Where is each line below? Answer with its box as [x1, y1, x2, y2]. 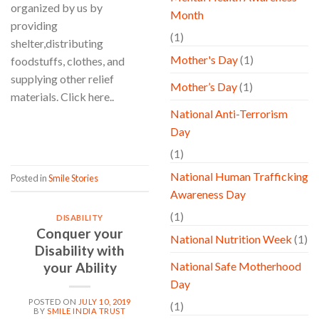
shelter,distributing [11, 36, 103, 51]
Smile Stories [48, 172, 98, 184]
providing [11, 19, 58, 33]
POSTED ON [28, 296, 78, 306]
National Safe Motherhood [170, 259, 301, 273]
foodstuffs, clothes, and [11, 54, 125, 68]
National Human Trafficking [170, 169, 308, 184]
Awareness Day [170, 187, 246, 202]
